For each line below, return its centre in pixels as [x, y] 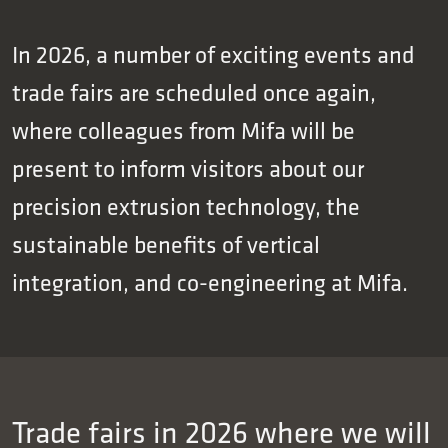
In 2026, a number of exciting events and [213, 54]
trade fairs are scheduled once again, [194, 92]
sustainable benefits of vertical [166, 244]
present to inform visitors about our [188, 168]
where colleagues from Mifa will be [183, 130]
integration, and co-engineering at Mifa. [210, 282]
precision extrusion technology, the [186, 206]
